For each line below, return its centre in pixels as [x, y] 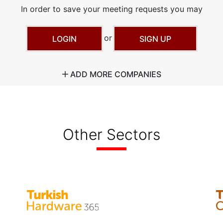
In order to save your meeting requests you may [111, 9]
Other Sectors [111, 135]
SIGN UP [155, 39]
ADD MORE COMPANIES [114, 74]
